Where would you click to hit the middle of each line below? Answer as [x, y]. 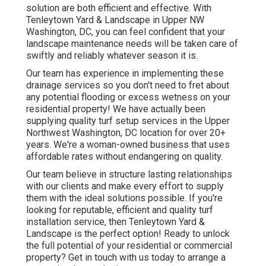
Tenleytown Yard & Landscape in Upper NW [115, 20]
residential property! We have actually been [116, 109]
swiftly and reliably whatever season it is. [112, 55]
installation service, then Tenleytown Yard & [115, 221]
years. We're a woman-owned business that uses [128, 144]
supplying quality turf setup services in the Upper [128, 121]
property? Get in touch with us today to [107, 257]
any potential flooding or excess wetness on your [128, 97]
